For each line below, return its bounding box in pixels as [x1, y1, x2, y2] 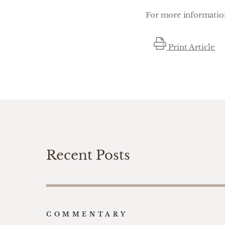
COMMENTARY [46, 210, 128, 218]
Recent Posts [46, 147, 130, 163]
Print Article [166, 42, 215, 52]
